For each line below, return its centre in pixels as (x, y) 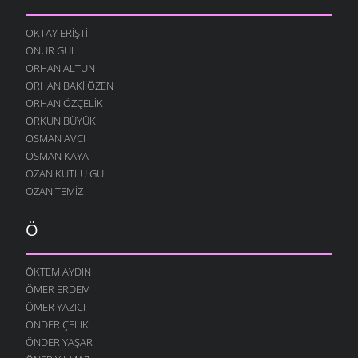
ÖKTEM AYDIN (58, 271)
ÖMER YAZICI (56, 306)
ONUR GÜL (51, 50)
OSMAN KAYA (57, 155)
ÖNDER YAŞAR (59, 342)
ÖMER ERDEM (58, 289)
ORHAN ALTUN (60, 68)
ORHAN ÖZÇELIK (64, 103)
